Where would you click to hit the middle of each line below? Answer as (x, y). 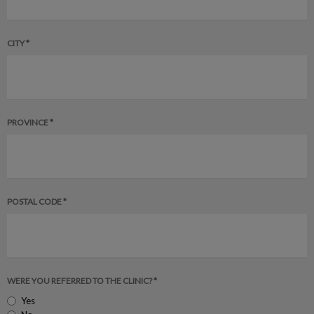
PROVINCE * (30, 122)
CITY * (18, 43)
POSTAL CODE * (37, 202)
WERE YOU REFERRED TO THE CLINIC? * (82, 281)
